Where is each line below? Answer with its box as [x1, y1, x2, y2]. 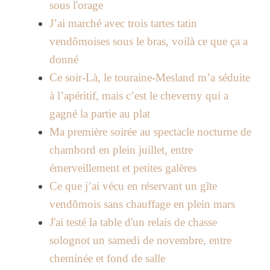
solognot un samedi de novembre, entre [49, 234, 231, 247]
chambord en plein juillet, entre [49, 143, 193, 157]
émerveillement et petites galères [49, 162, 196, 175]
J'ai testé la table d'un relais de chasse [49, 216, 217, 229]
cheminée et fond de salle [49, 252, 165, 265]
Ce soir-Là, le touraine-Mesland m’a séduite [49, 71, 250, 84]
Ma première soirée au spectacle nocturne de [49, 125, 251, 139]
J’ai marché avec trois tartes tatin [49, 17, 197, 30]
